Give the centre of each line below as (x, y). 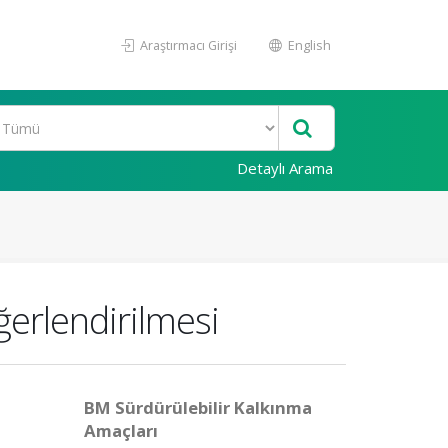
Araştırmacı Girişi (187, 45)
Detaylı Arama (285, 168)
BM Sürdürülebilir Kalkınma (197, 407)
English (308, 45)
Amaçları (120, 430)
